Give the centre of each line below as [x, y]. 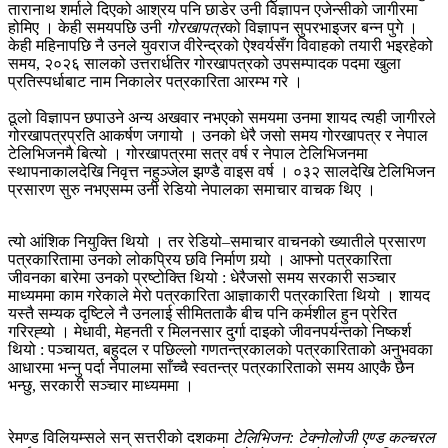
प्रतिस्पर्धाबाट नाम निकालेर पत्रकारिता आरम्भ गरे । [155, 82]
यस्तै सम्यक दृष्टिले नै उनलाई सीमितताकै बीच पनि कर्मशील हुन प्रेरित [202, 314]
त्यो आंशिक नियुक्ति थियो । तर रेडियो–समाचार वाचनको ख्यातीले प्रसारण [217, 242]
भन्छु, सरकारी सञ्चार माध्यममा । [101, 386]
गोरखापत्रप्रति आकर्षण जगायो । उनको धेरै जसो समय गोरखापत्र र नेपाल [218, 136]
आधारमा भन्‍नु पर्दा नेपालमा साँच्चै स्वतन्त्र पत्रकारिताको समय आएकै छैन [211, 368]
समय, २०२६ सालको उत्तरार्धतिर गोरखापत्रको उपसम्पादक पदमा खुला [204, 64]
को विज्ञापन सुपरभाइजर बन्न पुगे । [321, 28]
